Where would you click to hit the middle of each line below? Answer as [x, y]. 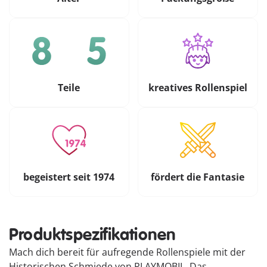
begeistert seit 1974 [69, 177]
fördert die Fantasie [198, 177]
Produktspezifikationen [93, 235]
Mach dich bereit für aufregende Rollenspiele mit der [127, 252]
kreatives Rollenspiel [198, 87]
